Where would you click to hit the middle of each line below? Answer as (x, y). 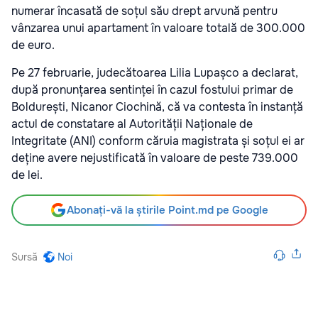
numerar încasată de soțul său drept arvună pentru (144, 11)
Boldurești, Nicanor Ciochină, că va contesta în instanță (157, 107)
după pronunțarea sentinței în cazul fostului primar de (152, 90)
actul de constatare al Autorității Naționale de (132, 124)
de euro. (33, 45)
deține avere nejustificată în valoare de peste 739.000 (155, 158)
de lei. (27, 175)
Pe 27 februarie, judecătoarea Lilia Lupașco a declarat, (155, 73)
